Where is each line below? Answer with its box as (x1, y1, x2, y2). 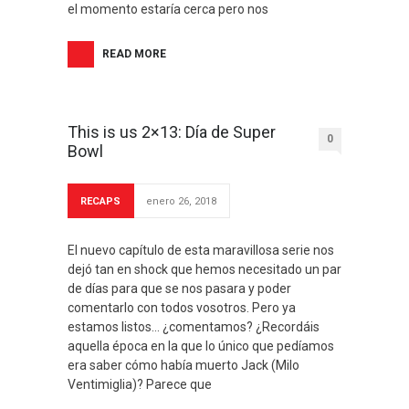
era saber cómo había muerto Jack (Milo (68, 358, 299, 372)
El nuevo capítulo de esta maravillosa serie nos (68, 243, 334, 257)
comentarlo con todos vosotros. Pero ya (68, 300, 296, 315)
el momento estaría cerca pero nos (68, 2, 268, 16)
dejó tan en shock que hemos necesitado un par (68, 262, 341, 277)
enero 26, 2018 (146, 195, 216, 207)
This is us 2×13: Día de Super (68, 122, 276, 142)
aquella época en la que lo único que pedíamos (68, 339, 334, 353)
